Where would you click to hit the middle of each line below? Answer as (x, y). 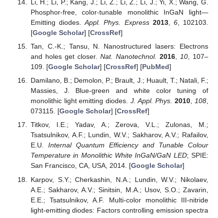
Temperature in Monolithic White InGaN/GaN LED (109, 155)
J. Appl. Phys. (151, 101)
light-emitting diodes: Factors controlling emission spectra (119, 210)
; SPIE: (198, 155)
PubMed (155, 67)
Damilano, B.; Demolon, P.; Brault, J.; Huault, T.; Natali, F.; (119, 81)
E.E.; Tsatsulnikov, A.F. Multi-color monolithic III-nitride (119, 200)
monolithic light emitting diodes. (80, 101)
